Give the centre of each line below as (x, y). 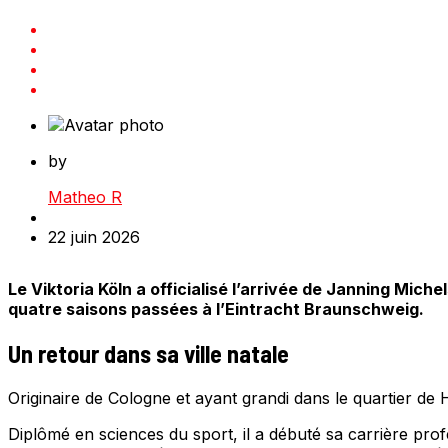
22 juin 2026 (94, 237)
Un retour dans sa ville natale (148, 354)
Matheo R (85, 197)
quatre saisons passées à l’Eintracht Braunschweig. (216, 309)
